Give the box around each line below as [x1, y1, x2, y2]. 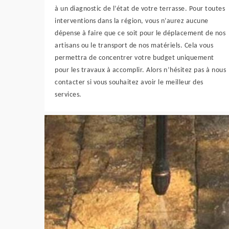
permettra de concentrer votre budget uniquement [55, 54, 214, 62]
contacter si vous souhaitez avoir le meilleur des [55, 79, 203, 86]
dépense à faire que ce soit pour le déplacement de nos [55, 30, 225, 37]
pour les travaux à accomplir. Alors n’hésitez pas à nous [55, 66, 226, 74]
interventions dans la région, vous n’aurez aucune [55, 17, 209, 25]
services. [55, 91, 82, 99]
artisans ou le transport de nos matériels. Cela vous [55, 42, 213, 50]
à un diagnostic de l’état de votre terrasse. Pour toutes [55, 5, 225, 13]
